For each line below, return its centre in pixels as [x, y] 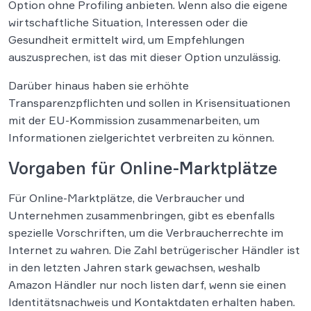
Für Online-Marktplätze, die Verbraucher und [126, 198]
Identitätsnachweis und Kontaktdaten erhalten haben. [152, 302]
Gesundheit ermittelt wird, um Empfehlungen [126, 40]
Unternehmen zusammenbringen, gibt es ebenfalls [142, 216]
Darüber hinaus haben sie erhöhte [99, 86]
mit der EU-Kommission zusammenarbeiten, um [134, 120]
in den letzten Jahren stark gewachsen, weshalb [134, 268]
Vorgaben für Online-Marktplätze [143, 168]
